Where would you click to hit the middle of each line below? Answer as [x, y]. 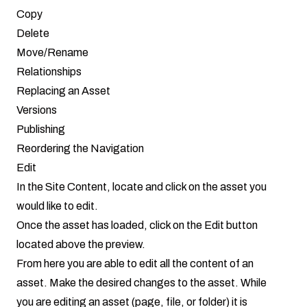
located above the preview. [81, 244]
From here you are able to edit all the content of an [135, 263]
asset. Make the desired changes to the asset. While [142, 282]
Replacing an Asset [63, 90]
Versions [37, 110]
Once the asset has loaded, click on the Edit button [137, 225]
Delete [33, 33]
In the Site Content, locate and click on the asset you [142, 186]
